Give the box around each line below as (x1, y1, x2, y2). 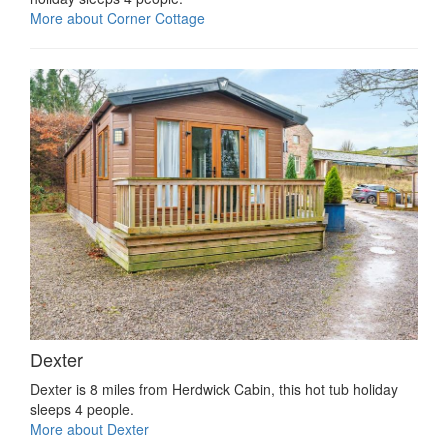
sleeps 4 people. (30, 399, 134, 420)
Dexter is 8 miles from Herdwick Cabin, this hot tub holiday (30, 379, 398, 400)
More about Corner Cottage (30, 8, 205, 29)
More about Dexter (30, 419, 149, 440)
